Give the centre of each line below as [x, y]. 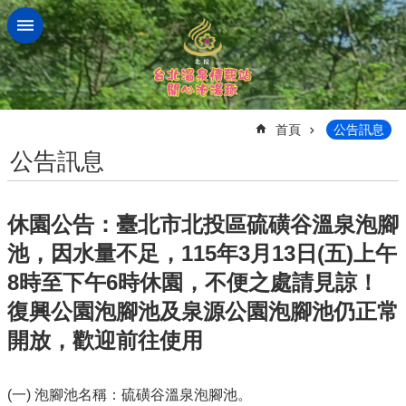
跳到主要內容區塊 [67, 18]
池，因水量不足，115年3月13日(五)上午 [202, 253]
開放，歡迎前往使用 [105, 340]
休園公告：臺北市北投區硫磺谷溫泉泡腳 [203, 224]
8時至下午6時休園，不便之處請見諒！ [193, 282]
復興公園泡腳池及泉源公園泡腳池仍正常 [203, 311]
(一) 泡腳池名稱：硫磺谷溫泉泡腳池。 [130, 394]
